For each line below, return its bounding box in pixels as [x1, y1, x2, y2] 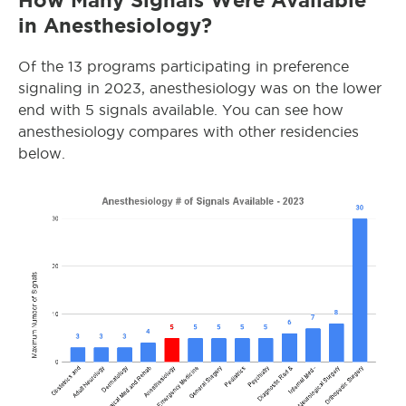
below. [18, 146, 65, 161]
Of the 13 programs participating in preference [18, 59, 349, 74]
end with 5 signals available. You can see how [18, 102, 343, 118]
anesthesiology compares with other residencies [18, 124, 359, 140]
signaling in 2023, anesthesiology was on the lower [18, 81, 382, 96]
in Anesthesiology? [18, 14, 212, 36]
